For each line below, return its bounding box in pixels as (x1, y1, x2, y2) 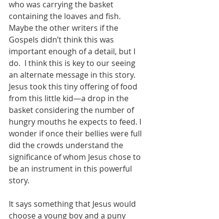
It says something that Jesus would (9, 198, 138, 209)
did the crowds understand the (9, 140, 125, 151)
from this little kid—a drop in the (9, 93, 131, 104)
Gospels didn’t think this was (9, 34, 116, 45)
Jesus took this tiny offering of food (9, 81, 139, 92)
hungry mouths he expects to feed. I (9, 116, 143, 127)
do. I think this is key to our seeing (9, 58, 137, 68)
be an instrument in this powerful (9, 163, 134, 174)
